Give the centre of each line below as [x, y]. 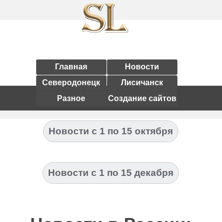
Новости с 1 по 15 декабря [111, 173]
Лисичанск [142, 83]
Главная [71, 67]
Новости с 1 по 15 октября [111, 131]
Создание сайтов [142, 98]
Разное [71, 98]
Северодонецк [71, 83]
